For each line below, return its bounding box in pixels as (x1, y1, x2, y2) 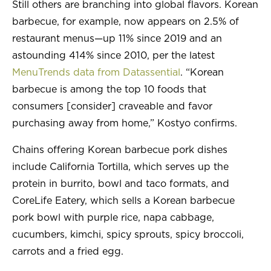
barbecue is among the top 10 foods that (12, 85, 206, 95)
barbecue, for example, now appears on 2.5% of (12, 17, 239, 27)
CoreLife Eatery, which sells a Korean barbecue (12, 196, 235, 206)
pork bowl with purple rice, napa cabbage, (12, 213, 214, 223)
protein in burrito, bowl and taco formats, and (12, 179, 229, 189)
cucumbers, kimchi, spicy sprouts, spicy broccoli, (12, 230, 244, 240)
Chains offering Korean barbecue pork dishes (12, 145, 227, 155)
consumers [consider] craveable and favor (12, 102, 212, 112)
